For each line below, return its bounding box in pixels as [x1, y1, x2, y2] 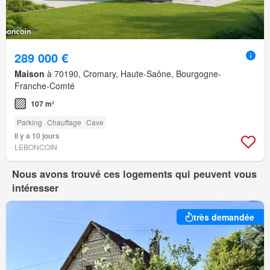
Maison [14, 67, 45, 80]
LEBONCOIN [14, 142, 57, 152]
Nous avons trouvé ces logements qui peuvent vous [12, 167, 257, 181]
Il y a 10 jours [14, 130, 60, 142]
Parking [17, 117, 42, 128]
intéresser [12, 181, 58, 195]
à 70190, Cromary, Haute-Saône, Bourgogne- [45, 67, 221, 80]
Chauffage [47, 117, 81, 128]
